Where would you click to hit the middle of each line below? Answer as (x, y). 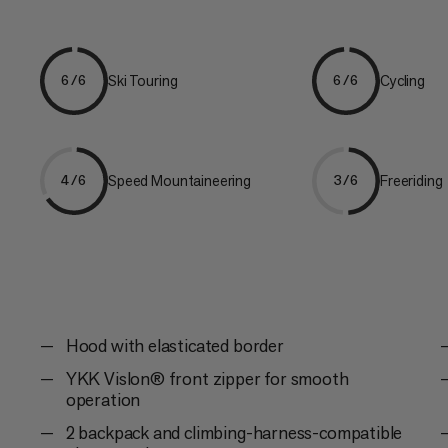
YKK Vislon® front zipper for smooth (207, 378)
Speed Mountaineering (179, 181)
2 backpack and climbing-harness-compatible (234, 432)
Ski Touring (143, 81)
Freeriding (411, 181)
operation (103, 399)
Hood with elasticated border (174, 345)
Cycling (402, 81)
